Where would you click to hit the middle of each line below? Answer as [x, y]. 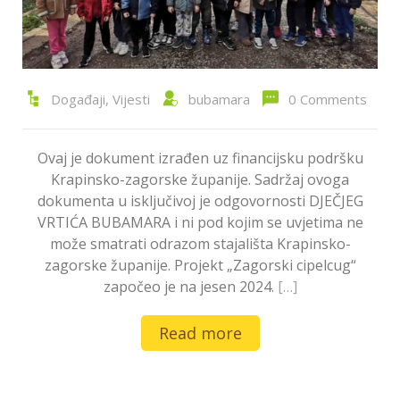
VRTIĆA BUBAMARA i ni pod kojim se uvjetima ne [200, 222]
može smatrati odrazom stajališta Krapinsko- [200, 243]
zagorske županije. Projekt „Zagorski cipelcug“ [200, 265]
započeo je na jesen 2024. [190, 286]
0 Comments [327, 99]
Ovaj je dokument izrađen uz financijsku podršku [200, 158]
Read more [200, 333]
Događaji [78, 99]
